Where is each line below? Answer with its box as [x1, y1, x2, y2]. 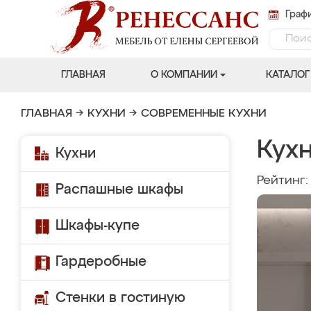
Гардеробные [56, 255, 146, 269]
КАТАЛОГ [265, 70, 310, 80]
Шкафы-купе [56, 219, 140, 233]
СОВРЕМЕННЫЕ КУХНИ [141, 108, 267, 119]
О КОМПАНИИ [150, 70, 217, 80]
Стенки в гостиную [56, 291, 185, 305]
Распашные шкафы [56, 183, 183, 196]
